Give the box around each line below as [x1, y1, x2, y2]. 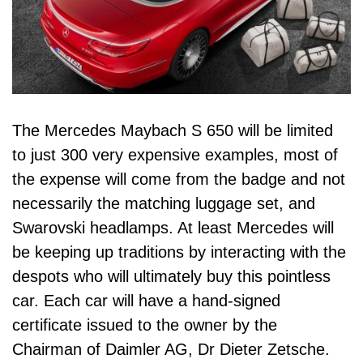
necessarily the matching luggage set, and [12, 194, 315, 212]
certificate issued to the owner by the [12, 315, 277, 334]
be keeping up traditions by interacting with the [12, 242, 346, 261]
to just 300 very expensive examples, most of [12, 145, 338, 164]
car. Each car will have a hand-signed [12, 291, 280, 310]
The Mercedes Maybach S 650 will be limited [12, 121, 333, 139]
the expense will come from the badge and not [12, 169, 345, 188]
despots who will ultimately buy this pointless [12, 267, 331, 285]
